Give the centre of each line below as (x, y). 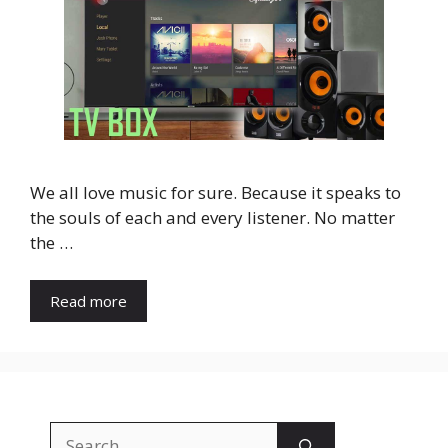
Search (75, 434)
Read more (88, 301)
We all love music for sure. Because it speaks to (215, 192)
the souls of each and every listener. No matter (212, 217)
